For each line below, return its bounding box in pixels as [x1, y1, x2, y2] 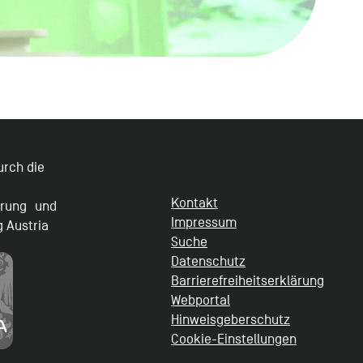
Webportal [170, 293, 230, 309]
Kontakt [170, 195, 218, 211]
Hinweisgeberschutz [170, 312, 290, 328]
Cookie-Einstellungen [170, 331, 297, 348]
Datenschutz [170, 254, 246, 270]
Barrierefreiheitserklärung [170, 273, 324, 289]
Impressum [170, 215, 237, 231]
